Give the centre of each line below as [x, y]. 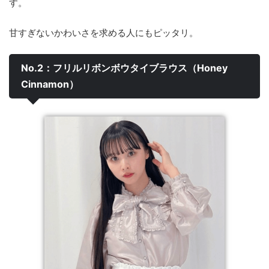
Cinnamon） [50, 84]
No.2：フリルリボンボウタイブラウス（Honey [124, 68]
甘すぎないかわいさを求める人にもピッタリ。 [104, 32]
